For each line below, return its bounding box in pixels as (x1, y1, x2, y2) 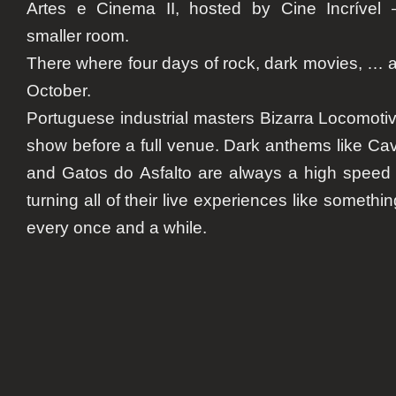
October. (27, 81, 91, 101)
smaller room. (27, 27, 129, 46)
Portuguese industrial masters (27, 109, 260, 128)
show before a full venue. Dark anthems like (27, 136, 368, 156)
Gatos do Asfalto (62, 164, 192, 183)
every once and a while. (27, 218, 207, 238)
